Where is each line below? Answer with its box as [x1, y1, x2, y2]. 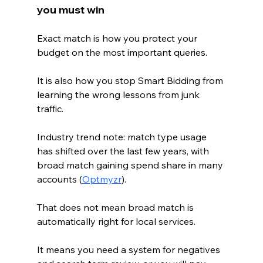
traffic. [36, 102, 63, 114]
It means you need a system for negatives [36, 243, 222, 255]
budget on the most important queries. [36, 46, 207, 58]
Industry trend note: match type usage [36, 130, 209, 143]
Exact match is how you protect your [36, 32, 200, 44]
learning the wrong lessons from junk [36, 88, 202, 100]
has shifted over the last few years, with [36, 144, 211, 157]
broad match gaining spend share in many [36, 159, 225, 171]
